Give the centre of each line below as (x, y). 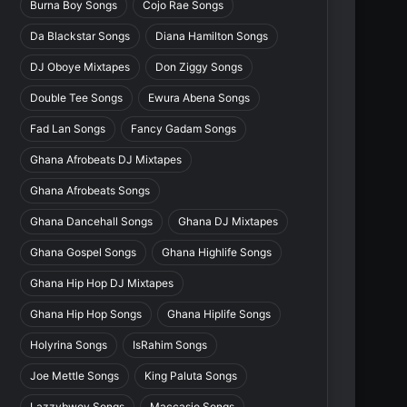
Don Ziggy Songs (199, 67)
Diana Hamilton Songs (212, 36)
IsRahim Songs (170, 345)
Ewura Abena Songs (199, 98)
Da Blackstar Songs (80, 36)
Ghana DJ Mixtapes (228, 222)
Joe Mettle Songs (75, 376)
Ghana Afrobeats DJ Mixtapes (106, 160)
